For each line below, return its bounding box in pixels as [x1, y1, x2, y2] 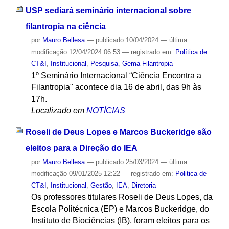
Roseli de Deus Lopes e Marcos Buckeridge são [25, 128, 212, 137]
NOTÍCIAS [86, 106, 125, 115]
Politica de [175, 170, 207, 178]
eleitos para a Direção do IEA [25, 144, 138, 153]
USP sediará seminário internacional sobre [25, 6, 191, 15]
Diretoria [131, 181, 156, 190]
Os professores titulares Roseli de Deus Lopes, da [31, 193, 213, 202]
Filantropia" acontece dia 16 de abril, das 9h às [31, 82, 201, 91]
